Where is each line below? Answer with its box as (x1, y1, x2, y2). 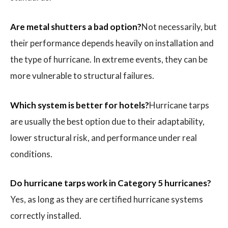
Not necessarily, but (141, 21, 217, 33)
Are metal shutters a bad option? (10, 21, 141, 33)
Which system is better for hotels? (10, 99, 149, 110)
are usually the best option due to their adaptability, (10, 116, 205, 127)
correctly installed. (10, 210, 81, 221)
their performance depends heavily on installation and (10, 38, 214, 49)
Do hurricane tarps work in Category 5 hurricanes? (10, 178, 211, 189)
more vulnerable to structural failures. (10, 70, 154, 81)
